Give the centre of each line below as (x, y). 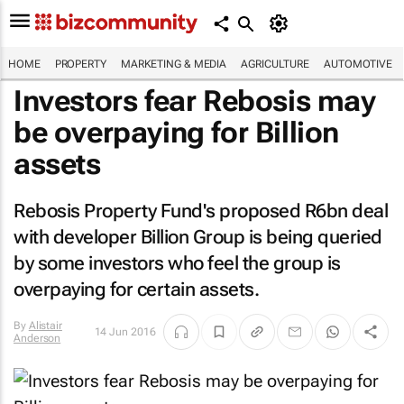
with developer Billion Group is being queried (198, 237)
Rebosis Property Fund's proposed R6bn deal (201, 211)
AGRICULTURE (275, 64)
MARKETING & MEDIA (174, 64)
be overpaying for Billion (177, 133)
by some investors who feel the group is (177, 263)
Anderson (37, 338)
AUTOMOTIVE (358, 64)
